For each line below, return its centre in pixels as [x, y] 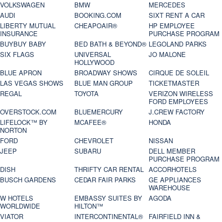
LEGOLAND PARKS [178, 44]
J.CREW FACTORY [177, 111]
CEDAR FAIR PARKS [105, 179]
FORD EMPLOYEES [179, 101]
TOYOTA [87, 93]
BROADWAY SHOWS [106, 72]
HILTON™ [89, 206]
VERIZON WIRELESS [181, 93]
